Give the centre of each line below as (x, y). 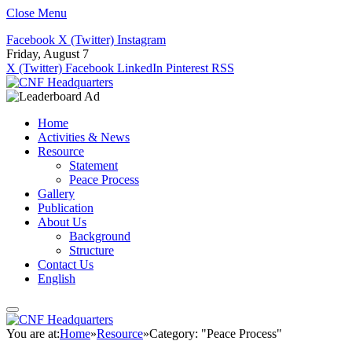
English (57, 279)
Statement (93, 165)
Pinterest (187, 68)
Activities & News (84, 137)
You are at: (33, 334)
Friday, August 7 (48, 54)
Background (100, 236)
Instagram (141, 40)
